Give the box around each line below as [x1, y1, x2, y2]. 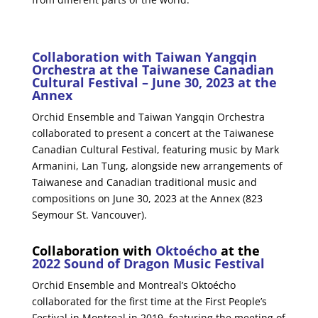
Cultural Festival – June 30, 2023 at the [31, 73, 277, 91]
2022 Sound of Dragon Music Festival [31, 254, 265, 272]
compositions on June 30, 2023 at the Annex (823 [31, 191, 263, 205]
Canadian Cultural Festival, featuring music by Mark [31, 142, 279, 156]
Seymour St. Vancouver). [31, 207, 147, 221]
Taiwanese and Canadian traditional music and [31, 175, 257, 189]
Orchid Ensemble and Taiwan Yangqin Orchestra [31, 109, 265, 124]
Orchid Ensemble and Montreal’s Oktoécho [31, 278, 236, 292]
